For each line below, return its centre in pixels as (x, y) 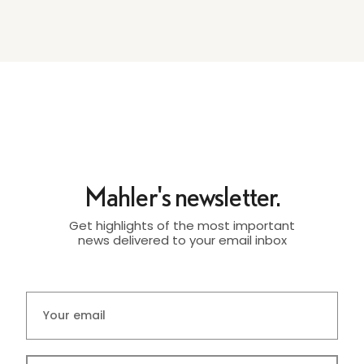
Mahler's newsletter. (182, 196)
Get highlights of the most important (182, 225)
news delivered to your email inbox (182, 240)
